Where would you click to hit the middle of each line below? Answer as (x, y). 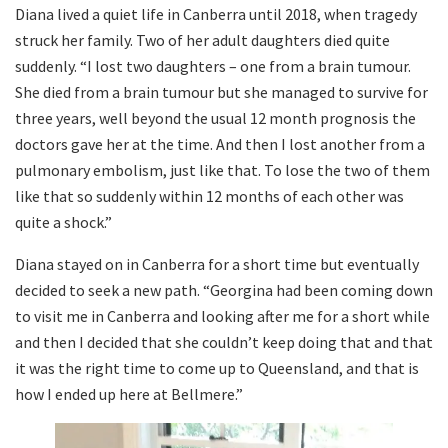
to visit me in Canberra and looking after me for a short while (222, 316)
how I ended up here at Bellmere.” (129, 394)
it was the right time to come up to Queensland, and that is (217, 368)
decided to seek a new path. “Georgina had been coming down (224, 290)
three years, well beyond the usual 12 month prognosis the (215, 118)
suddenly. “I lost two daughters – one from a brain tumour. (213, 66)
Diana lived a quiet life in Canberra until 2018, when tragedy (216, 14)
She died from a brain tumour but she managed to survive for (221, 92)
